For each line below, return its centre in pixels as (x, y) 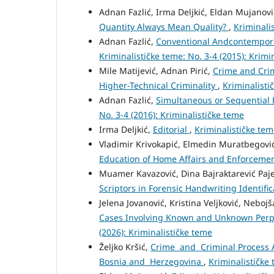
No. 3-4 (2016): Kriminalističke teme (172, 115)
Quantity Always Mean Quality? (164, 27)
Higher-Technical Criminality (158, 85)
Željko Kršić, (125, 247)
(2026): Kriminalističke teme (156, 232)
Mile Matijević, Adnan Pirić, (156, 71)
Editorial (171, 129)
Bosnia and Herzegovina (151, 261)
